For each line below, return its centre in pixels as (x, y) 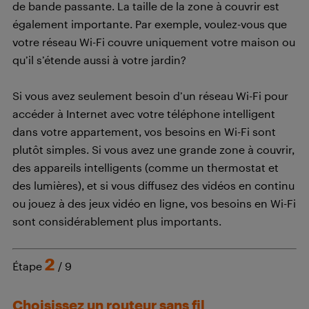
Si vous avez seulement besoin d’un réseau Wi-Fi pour (150, 96)
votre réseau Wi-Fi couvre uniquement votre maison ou (154, 42)
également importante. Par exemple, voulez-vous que (150, 24)
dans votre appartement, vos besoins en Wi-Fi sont (144, 132)
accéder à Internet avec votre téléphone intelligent (144, 114)
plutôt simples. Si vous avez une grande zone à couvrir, (153, 150)
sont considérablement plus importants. (117, 221)
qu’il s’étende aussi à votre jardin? (99, 60)
